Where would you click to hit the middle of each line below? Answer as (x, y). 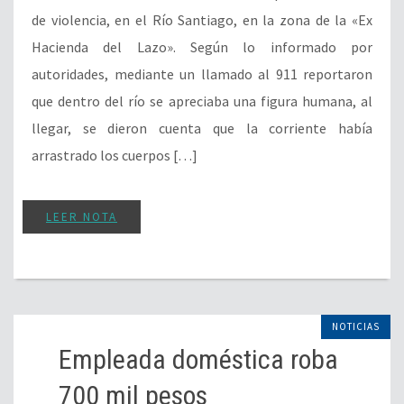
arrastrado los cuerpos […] (115, 155)
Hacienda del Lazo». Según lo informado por (202, 46)
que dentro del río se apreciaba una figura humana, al (202, 101)
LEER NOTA (82, 216)
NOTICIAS (356, 326)
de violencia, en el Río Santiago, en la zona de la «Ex (202, 19)
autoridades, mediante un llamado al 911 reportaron (202, 73)
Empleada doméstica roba (198, 359)
